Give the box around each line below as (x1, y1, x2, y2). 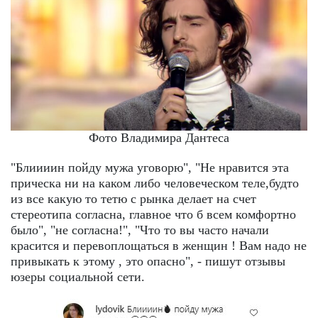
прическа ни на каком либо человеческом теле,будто (11, 176, 299, 191)
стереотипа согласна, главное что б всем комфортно (11, 207, 296, 222)
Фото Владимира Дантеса (89, 131, 229, 146)
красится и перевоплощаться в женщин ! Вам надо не (11, 238, 307, 253)
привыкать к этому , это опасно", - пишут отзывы (11, 254, 285, 269)
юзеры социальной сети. (11, 270, 145, 285)
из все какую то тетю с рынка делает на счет (11, 192, 256, 207)
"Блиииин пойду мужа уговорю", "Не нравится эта (11, 160, 289, 175)
